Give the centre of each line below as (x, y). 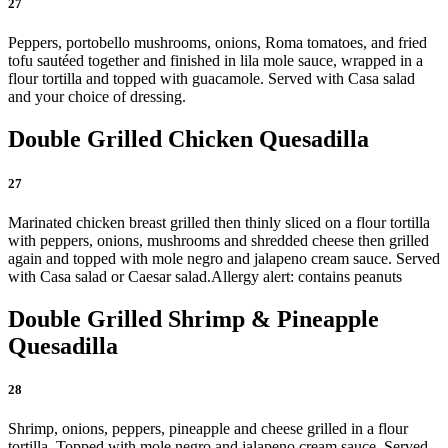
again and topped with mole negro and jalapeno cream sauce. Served (224, 258)
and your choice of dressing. (97, 97)
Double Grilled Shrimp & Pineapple (193, 318)
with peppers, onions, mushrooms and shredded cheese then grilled (218, 240)
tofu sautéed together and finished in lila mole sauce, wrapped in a (215, 61)
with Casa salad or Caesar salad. (109, 276)
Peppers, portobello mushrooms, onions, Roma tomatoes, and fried (217, 43)
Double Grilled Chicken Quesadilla (188, 139)
